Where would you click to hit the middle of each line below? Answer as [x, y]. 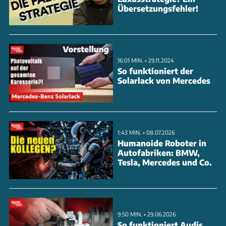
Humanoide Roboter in [162, 143]
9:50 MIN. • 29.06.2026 [147, 214]
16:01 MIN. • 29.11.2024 [146, 60]
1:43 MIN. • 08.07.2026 [146, 132]
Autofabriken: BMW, [159, 153]
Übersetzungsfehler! [158, 9]
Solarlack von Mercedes [164, 81]
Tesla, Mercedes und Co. [165, 162]
